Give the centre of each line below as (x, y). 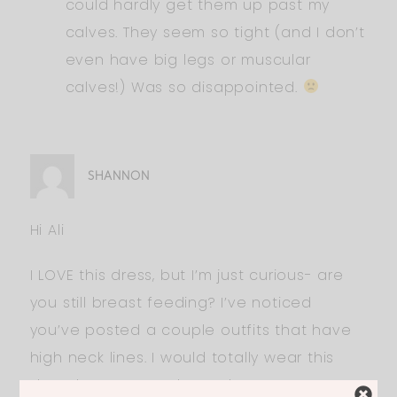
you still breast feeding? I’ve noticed (171, 302)
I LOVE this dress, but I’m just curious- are (187, 275)
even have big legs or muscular (188, 59)
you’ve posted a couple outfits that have (191, 330)
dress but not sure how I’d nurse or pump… (193, 385)
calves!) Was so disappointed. (184, 87)
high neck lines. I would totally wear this (182, 357)
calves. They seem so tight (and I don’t (215, 32)
